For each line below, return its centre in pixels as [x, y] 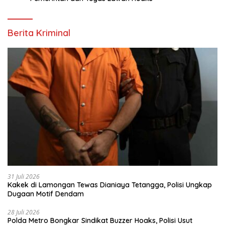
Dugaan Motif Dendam [46, 194]
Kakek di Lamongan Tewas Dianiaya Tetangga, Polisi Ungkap [110, 185]
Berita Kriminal [39, 33]
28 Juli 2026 [24, 212]
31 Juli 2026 [24, 176]
